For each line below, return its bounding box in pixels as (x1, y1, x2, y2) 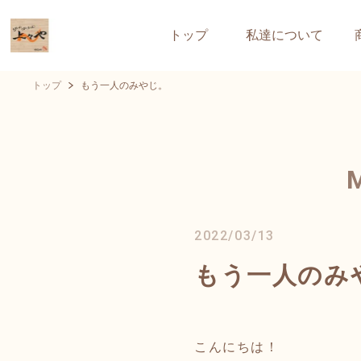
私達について (245, 27, 323, 43)
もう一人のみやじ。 (81, 80, 168, 91)
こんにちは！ (194, 340, 280, 354)
